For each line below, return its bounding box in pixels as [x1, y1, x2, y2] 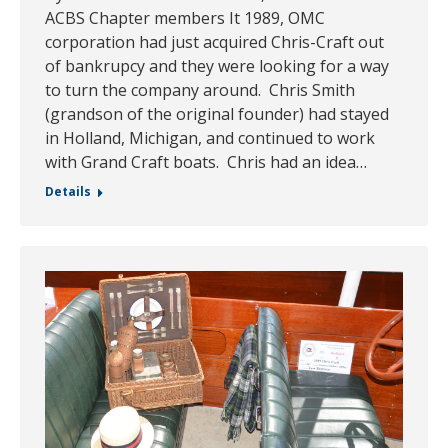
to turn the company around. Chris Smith [45, 79, 355, 102]
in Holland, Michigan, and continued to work [45, 127, 375, 150]
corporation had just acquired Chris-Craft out [45, 31, 384, 54]
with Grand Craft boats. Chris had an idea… [45, 151, 367, 174]
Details [45, 183, 91, 201]
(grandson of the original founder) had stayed [45, 103, 389, 126]
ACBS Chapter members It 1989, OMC [45, 7, 325, 30]
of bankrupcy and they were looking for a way [45, 55, 389, 78]
